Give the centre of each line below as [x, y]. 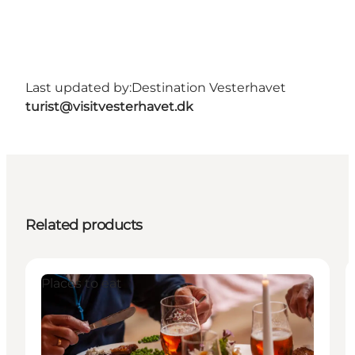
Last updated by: [78, 87]
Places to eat [82, 283]
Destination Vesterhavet [209, 87]
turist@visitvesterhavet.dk [109, 106]
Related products [84, 225]
